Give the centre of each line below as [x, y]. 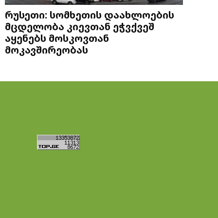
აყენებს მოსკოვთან [57, 38]
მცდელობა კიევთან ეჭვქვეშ [80, 27]
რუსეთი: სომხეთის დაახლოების [90, 15]
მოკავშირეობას [46, 50]
